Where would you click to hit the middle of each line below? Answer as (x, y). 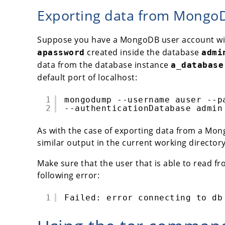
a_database (197, 65)
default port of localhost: (87, 77)
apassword (61, 52)
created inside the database (143, 52)
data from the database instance (104, 65)
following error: (68, 175)
